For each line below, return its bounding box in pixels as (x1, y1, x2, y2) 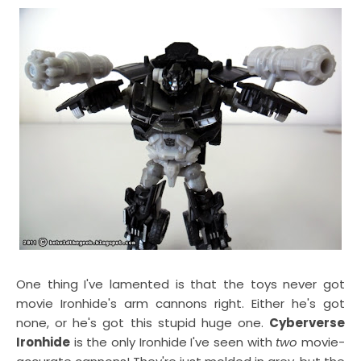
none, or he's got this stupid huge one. (16, 314, 269, 331)
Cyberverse (269, 314, 345, 331)
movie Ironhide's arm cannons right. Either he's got (16, 295, 345, 312)
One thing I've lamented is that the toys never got (16, 276, 345, 293)
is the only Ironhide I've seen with (70, 334, 276, 351)
